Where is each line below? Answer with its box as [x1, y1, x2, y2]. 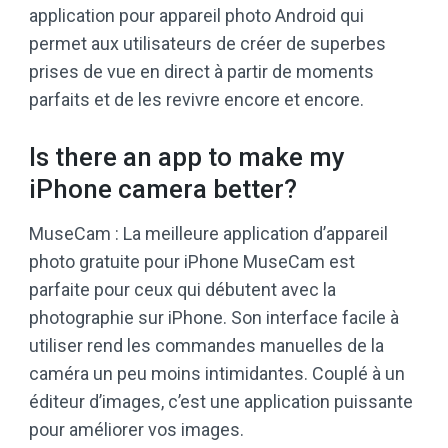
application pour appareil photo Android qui [29, 4, 364, 26]
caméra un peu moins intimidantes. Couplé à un [29, 362, 405, 384]
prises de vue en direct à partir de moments [29, 60, 374, 82]
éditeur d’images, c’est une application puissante [29, 390, 413, 412]
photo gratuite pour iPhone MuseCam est [29, 250, 355, 272]
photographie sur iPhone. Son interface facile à [29, 306, 399, 328]
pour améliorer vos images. [29, 418, 244, 440]
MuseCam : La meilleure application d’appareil [29, 222, 388, 244]
